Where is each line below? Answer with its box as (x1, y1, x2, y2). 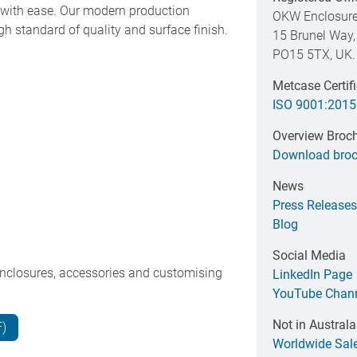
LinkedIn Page (272, 267, 352, 283)
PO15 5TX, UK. (272, 47, 355, 63)
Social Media (272, 248, 346, 264)
